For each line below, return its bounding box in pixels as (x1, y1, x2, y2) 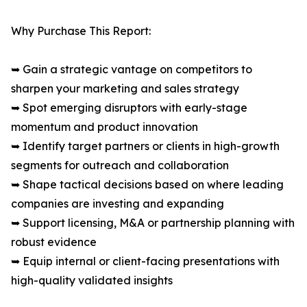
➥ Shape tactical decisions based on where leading (11, 177, 284, 192)
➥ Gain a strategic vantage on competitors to (11, 62, 252, 77)
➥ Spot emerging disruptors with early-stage (11, 101, 247, 115)
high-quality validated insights (11, 273, 173, 288)
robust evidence (11, 235, 97, 249)
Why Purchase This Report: (11, 24, 151, 38)
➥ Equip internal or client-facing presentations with (11, 254, 280, 269)
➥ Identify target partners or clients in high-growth (11, 139, 280, 153)
